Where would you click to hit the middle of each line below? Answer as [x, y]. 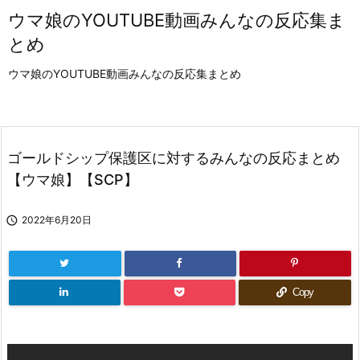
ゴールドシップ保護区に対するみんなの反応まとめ [174, 158]
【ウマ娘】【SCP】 [73, 180]
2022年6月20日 [57, 220]
